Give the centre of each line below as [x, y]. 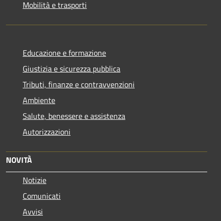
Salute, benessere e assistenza [74, 116]
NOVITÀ [19, 160]
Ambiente [39, 100]
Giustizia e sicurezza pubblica [72, 68]
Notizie [35, 180]
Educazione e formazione [64, 53]
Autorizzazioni [47, 131]
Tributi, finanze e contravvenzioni [79, 84]
